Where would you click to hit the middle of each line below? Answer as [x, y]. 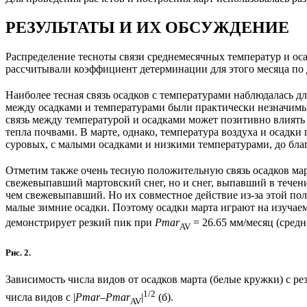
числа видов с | [40, 297]
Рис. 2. [18, 253]
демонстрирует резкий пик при [80, 223]
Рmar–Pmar [103, 297]
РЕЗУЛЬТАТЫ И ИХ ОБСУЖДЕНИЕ [147, 27]
